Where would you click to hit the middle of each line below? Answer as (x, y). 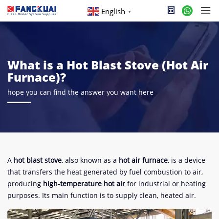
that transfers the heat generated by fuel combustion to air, (105, 172)
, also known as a (90, 160)
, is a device (186, 160)
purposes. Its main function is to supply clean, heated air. (102, 195)
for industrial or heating (165, 184)
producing (25, 184)
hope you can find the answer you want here (80, 92)
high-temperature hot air (84, 184)
